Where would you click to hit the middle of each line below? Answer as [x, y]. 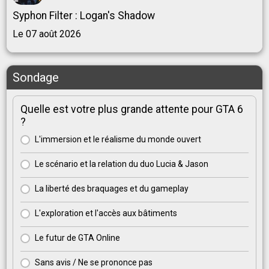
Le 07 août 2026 [47, 34]
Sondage [36, 78]
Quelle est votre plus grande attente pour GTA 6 [132, 110]
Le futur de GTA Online [77, 238]
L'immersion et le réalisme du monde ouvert [118, 140]
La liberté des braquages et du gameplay [112, 189]
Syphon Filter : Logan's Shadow [84, 16]
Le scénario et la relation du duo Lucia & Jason [122, 164]
